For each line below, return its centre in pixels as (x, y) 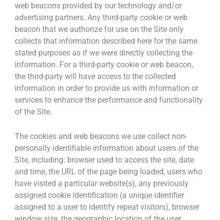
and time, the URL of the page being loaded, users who (109, 171)
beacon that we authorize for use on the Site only (99, 29)
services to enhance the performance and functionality (109, 100)
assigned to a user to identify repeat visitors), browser (107, 207)
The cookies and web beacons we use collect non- (101, 136)
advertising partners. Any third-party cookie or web (101, 17)
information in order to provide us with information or (107, 88)
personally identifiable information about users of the (107, 148)
